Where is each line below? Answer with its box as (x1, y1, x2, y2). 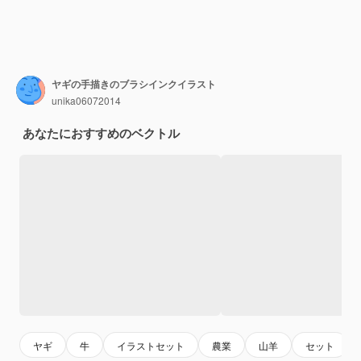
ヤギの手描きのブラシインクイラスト (52, 76, 216, 91)
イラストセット (117, 338, 185, 352)
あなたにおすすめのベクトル (23, 124, 180, 143)
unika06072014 (52, 93, 121, 107)
